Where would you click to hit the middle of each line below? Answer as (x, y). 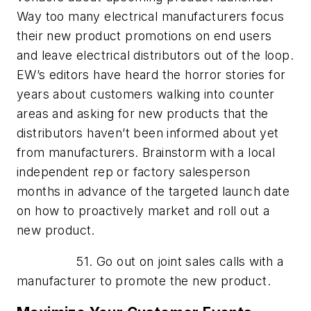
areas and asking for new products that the (143, 113)
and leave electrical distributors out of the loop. (155, 55)
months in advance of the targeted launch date (153, 191)
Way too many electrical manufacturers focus (151, 16)
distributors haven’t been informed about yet (148, 133)
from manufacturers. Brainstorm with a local (146, 152)
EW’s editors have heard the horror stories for (151, 74)
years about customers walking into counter (146, 94)
